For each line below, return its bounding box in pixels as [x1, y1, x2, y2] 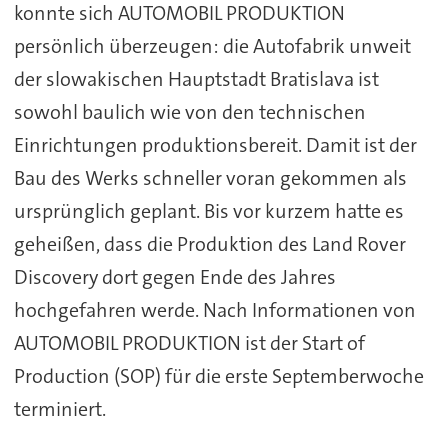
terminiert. [13, 396, 106, 423]
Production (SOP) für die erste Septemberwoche [13, 363, 424, 390]
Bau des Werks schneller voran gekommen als [13, 165, 407, 192]
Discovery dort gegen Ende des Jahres [13, 264, 336, 291]
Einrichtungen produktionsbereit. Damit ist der [13, 132, 417, 159]
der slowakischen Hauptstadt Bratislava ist [13, 66, 379, 93]
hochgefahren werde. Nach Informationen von [13, 297, 416, 324]
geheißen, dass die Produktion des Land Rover [13, 231, 406, 258]
